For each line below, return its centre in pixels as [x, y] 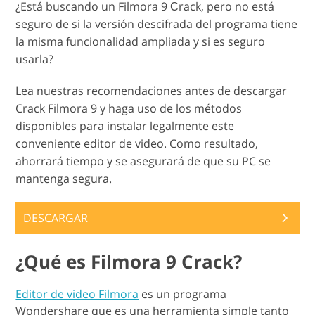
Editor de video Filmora [77, 294]
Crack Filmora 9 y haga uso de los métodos [129, 109]
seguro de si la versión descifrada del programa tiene [157, 24]
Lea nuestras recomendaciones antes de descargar [152, 91]
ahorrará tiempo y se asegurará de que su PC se [143, 161]
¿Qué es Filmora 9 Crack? [129, 262]
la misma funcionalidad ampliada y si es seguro [141, 42]
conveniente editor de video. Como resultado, [137, 144]
